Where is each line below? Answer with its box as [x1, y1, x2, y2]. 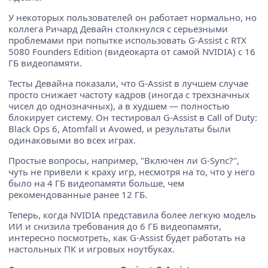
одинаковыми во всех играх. [8, 134, 136, 147]
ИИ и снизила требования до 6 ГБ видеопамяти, [8, 220, 221, 233]
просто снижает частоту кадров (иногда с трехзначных [8, 89, 249, 101]
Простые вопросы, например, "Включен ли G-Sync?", [8, 154, 239, 167]
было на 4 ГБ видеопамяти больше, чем [8, 177, 184, 190]
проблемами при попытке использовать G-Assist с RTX [8, 34, 246, 47]
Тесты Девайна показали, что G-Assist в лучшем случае [8, 77, 248, 90]
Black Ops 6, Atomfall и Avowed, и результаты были [8, 123, 231, 135]
